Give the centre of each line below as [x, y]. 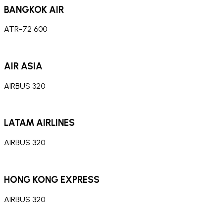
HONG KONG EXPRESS [52, 179]
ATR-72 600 [26, 29]
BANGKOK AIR [34, 9]
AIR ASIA [23, 66]
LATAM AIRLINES [39, 123]
